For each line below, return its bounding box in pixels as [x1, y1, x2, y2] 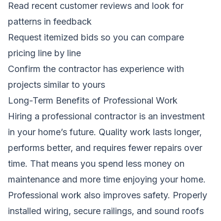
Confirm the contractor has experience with [8, 63, 184, 74]
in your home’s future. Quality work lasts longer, [8, 126, 202, 137]
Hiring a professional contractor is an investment [8, 110, 205, 121]
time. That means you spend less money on [8, 158, 184, 169]
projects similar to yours [8, 79, 105, 90]
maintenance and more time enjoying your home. [8, 174, 206, 184]
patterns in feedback [8, 16, 92, 27]
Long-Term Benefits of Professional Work [8, 95, 178, 106]
